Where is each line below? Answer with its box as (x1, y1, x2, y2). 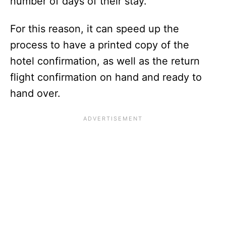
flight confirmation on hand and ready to (10, 71, 202, 83)
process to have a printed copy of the (10, 38, 189, 51)
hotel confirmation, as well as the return (10, 54, 200, 67)
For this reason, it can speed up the (10, 22, 179, 35)
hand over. (10, 87, 61, 99)
